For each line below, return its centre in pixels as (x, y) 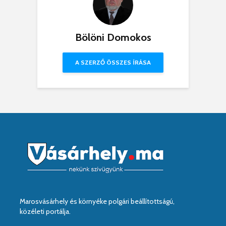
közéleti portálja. (45, 211)
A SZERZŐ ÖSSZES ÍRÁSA (113, 63)
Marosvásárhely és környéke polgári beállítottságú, (97, 201)
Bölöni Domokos (113, 38)
